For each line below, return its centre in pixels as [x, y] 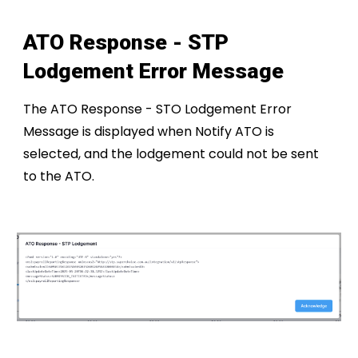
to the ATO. [59, 177]
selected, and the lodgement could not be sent [171, 154]
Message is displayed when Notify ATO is [149, 132]
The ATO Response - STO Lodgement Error [158, 109]
